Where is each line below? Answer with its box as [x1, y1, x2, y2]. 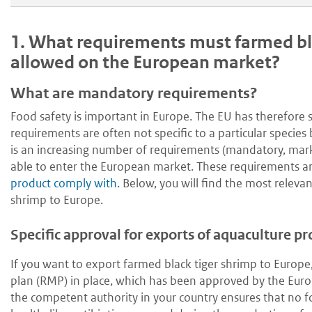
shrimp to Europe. [10, 192, 103, 208]
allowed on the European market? [10, 51, 280, 73]
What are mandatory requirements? [10, 84, 258, 102]
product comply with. [10, 175, 120, 192]
